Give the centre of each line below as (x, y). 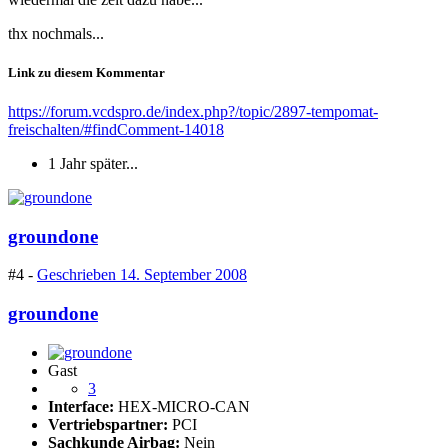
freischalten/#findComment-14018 (116, 129)
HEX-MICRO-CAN (184, 406)
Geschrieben (78, 275)
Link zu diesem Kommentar (86, 72)
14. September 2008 (183, 275)
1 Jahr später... (93, 163)
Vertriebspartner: (110, 424)
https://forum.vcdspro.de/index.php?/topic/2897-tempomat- (193, 111)
